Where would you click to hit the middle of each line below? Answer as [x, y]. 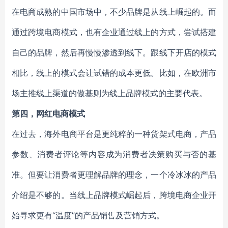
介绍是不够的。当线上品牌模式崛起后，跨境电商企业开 [114, 195]
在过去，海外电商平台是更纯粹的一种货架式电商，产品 [114, 134]
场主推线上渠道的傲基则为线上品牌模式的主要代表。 [109, 93]
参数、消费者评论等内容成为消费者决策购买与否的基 [114, 154]
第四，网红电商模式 [48, 113]
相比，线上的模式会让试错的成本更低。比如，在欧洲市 [114, 73]
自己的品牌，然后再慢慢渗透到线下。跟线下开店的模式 [114, 52]
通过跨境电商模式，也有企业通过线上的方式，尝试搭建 [114, 32]
